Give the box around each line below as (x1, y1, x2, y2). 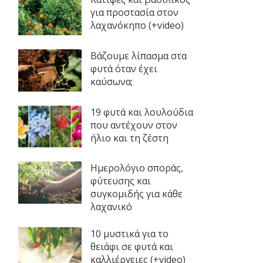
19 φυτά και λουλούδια (90, 105, 193, 119)
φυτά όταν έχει (90, 62, 157, 75)
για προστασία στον (90, 6, 178, 19)
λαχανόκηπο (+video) (90, 19, 184, 32)
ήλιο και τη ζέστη (90, 131, 168, 144)
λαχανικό (90, 200, 132, 214)
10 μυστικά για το (90, 227, 168, 241)
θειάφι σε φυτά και (90, 240, 173, 254)
